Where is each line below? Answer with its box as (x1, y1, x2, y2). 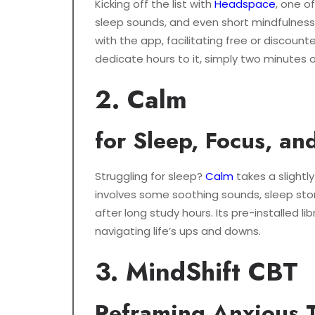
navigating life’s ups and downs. (95, 224, 261, 239)
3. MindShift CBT (95, 253, 298, 291)
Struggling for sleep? (95, 169, 205, 184)
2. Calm (95, 81, 187, 119)
